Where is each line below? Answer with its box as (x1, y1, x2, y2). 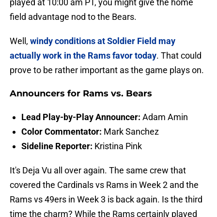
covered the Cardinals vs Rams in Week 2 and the (10, 180, 199, 190)
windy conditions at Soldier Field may (30, 36, 175, 46)
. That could (156, 50, 201, 61)
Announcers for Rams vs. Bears (10, 88, 152, 99)
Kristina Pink (93, 141, 142, 152)
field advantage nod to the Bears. (10, 12, 137, 22)
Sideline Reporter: (21, 141, 93, 152)
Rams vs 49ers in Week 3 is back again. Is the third (10, 194, 202, 205)
